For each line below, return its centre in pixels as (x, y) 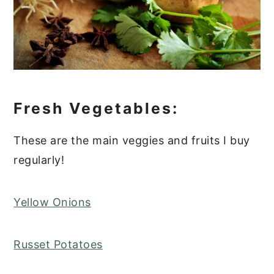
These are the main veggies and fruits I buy (132, 141)
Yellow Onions (52, 202)
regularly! (39, 160)
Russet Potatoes (58, 245)
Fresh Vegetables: (96, 109)
